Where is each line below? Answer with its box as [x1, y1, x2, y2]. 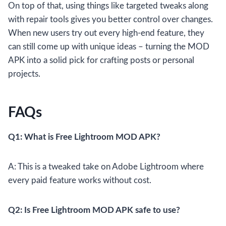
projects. [8, 70, 40, 79]
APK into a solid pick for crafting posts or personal [8, 56, 194, 65]
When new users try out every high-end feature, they [8, 29, 204, 38]
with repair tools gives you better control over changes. [8, 15, 213, 24]
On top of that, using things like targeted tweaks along [8, 2, 208, 11]
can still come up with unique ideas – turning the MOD [8, 42, 209, 51]
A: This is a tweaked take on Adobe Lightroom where [8, 162, 204, 172]
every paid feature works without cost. [8, 176, 151, 185]
